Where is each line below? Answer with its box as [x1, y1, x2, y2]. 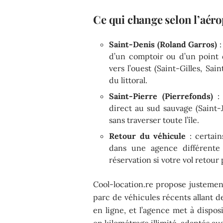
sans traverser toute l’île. [109, 114, 200, 125]
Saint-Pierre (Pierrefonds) [109, 91, 213, 101]
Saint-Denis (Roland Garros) [109, 39, 218, 49]
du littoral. [109, 75, 148, 85]
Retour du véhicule [109, 130, 186, 141]
